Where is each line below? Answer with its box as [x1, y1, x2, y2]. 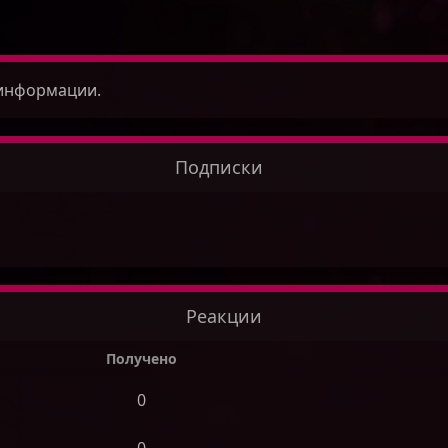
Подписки [175, 155, 263, 179]
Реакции [186, 304, 262, 329]
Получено [106, 349, 177, 369]
